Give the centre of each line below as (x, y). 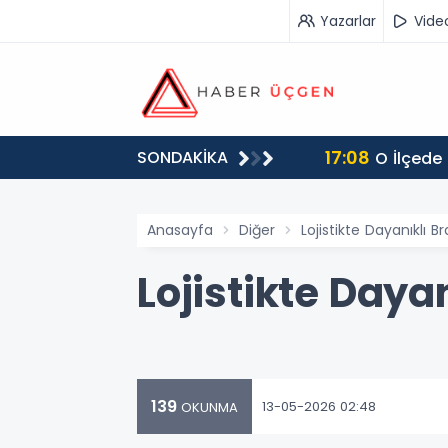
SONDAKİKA (182, 157)
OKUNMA (207, 407)
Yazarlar (348, 20)
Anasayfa (180, 230)
